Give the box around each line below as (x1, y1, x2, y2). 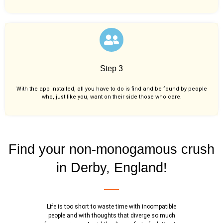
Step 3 (100, 64, 123, 73)
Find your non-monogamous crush (8, 142, 215, 157)
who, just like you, (41, 93, 90, 100)
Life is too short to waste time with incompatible (47, 203, 176, 211)
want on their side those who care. (90, 93, 182, 100)
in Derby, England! (56, 160, 167, 176)
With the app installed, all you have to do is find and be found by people (16, 85, 207, 92)
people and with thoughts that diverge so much (48, 212, 175, 220)
